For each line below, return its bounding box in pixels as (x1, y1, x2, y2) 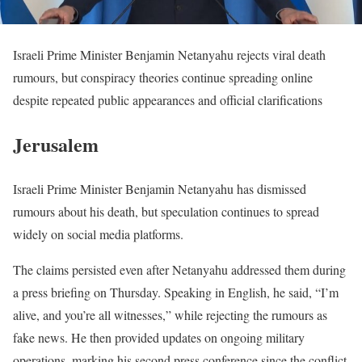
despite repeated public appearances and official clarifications (13, 91, 322, 109)
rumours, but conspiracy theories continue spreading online (13, 69, 313, 86)
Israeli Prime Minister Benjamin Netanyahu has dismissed (13, 180, 306, 198)
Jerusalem (13, 130, 99, 159)
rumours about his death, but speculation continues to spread (13, 203, 319, 221)
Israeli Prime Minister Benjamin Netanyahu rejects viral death (13, 46, 326, 64)
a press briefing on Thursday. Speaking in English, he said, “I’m (13, 284, 339, 301)
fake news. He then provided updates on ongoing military (13, 329, 305, 347)
